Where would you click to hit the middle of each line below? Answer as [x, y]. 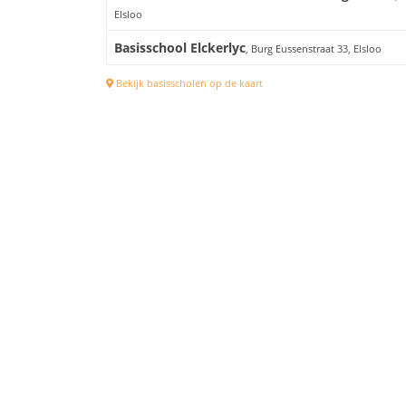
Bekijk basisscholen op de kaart [188, 83]
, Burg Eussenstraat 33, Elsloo [314, 49]
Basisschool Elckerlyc [180, 48]
